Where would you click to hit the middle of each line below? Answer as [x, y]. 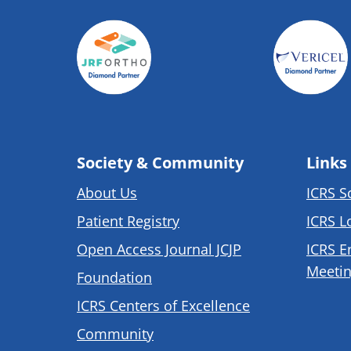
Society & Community [160, 162]
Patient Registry [128, 221]
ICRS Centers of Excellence [163, 305]
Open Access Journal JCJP [159, 249]
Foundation [114, 277]
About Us [107, 192]
